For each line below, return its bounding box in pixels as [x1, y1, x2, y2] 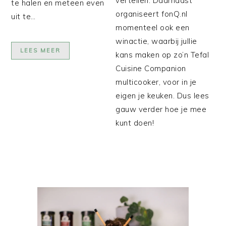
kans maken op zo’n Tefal [116, 49, 209, 60]
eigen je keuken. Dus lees [116, 90, 209, 100]
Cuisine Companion [116, 63, 186, 73]
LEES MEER [20, 46, 61, 54]
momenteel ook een [116, 22, 190, 32]
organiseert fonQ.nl [116, 9, 188, 19]
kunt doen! [116, 118, 154, 128]
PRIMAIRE [11, 176, 71, 189]
